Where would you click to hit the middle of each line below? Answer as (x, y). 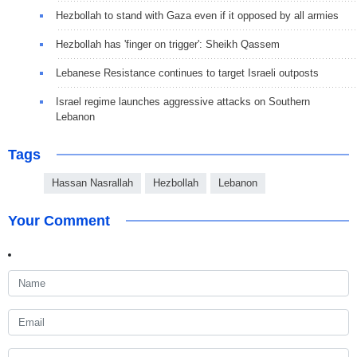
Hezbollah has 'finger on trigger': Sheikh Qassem (168, 44)
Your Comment (59, 220)
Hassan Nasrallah (92, 182)
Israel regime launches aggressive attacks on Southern (183, 101)
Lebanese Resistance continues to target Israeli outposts (187, 73)
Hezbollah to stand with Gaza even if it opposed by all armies (197, 15)
